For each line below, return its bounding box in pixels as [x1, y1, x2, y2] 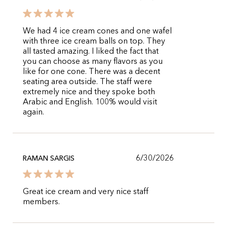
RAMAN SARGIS [23, 155, 74, 162]
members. [23, 198, 60, 206]
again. [23, 108, 44, 117]
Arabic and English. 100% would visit [23, 98, 157, 106]
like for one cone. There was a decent [23, 68, 160, 76]
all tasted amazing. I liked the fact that [23, 48, 159, 56]
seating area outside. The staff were [23, 78, 152, 86]
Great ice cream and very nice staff [23, 188, 148, 196]
